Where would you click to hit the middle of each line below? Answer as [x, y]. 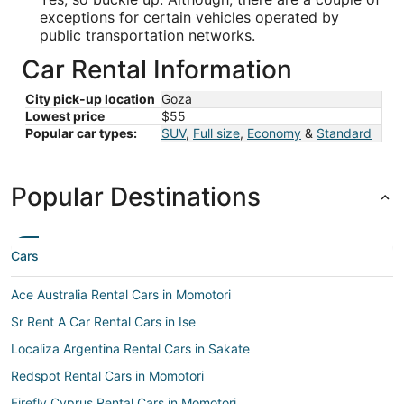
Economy [274, 133]
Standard [344, 133]
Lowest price [65, 116]
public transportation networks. [147, 35]
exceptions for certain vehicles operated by [189, 17]
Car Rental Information [157, 69]
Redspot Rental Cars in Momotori [107, 376]
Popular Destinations [136, 197]
